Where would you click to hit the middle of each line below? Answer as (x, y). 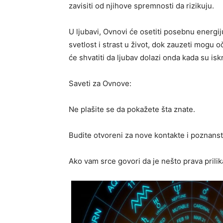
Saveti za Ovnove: (100, 84)
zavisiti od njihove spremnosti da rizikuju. (141, 6)
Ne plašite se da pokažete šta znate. (132, 110)
